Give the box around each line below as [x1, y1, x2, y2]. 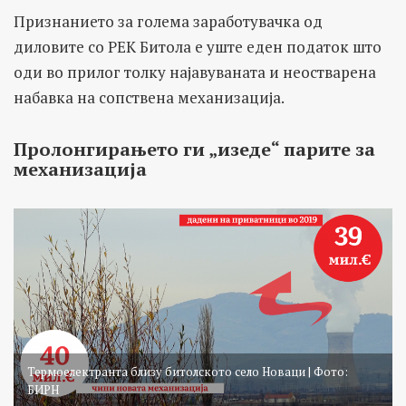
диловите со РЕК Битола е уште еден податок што [14, 36, 382, 58]
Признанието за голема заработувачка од [14, 11, 323, 33]
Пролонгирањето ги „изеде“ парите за [14, 137, 375, 162]
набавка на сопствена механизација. [14, 87, 285, 109]
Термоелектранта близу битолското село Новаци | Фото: [27, 362, 348, 380]
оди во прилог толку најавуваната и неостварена [14, 62, 376, 83]
